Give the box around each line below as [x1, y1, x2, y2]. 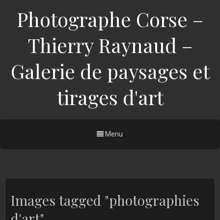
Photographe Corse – [17, 6, 203, 32]
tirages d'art [56, 84, 164, 110]
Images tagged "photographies [10, 191, 199, 210]
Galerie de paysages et [10, 58, 210, 84]
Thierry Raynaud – [27, 32, 192, 58]
